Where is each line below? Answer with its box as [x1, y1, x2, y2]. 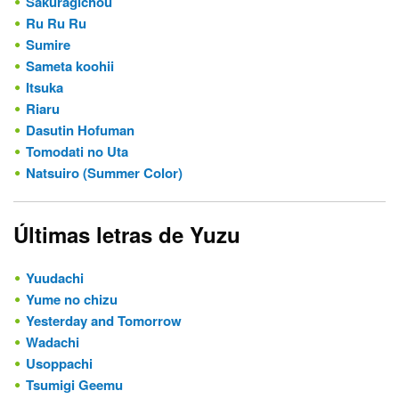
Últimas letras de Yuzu [13, 219, 240, 250]
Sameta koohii [26, 56, 114, 77]
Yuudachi [26, 268, 84, 289]
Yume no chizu [26, 289, 118, 310]
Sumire [26, 35, 70, 55]
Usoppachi [26, 354, 93, 374]
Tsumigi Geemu [26, 375, 123, 395]
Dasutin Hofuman [26, 120, 134, 141]
